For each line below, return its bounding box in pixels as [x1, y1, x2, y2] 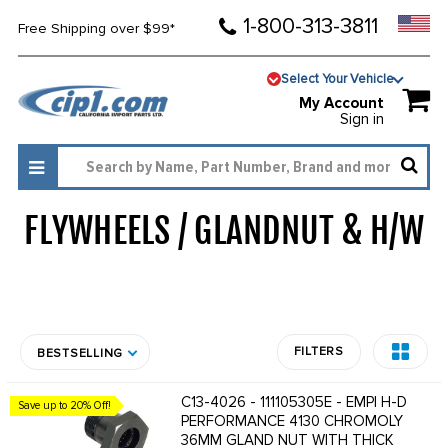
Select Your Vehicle [281, 70, 395, 87]
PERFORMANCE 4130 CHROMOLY [181, 412, 404, 431]
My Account [299, 94, 385, 113]
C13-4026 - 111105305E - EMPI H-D [181, 393, 408, 412]
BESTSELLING [36, 346, 124, 362]
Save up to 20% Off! [18, 399, 112, 413]
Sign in [340, 110, 385, 129]
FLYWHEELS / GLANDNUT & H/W [24, 209, 424, 254]
